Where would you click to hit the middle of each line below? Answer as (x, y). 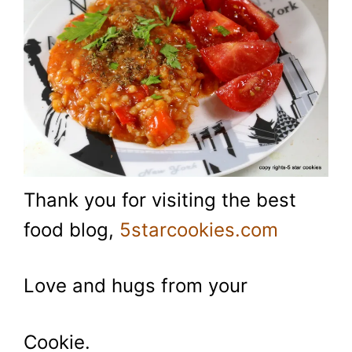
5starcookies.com (199, 229)
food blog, (71, 229)
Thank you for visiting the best (160, 200)
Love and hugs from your (136, 286)
